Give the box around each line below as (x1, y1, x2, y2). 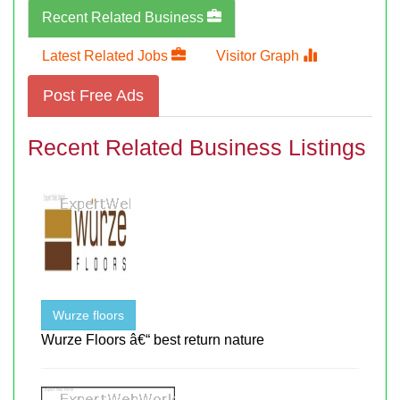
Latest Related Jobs (42, 47, 171, 63)
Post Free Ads (43, 86, 144, 104)
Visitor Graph (216, 47, 303, 63)
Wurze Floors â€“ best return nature (41, 331, 264, 347)
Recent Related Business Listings (28, 134, 366, 160)
